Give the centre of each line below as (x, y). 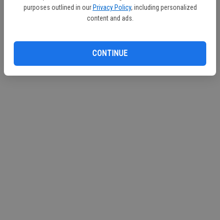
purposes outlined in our (57, 7)
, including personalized (164, 7)
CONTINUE (110, 53)
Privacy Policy (112, 7)
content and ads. (110, 18)
